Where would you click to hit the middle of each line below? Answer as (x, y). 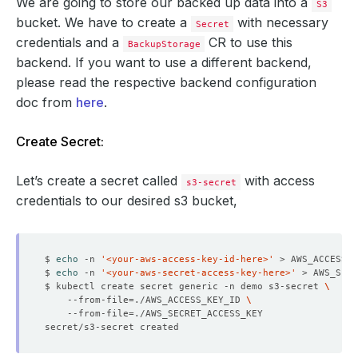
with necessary (281, 22)
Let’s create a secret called (99, 181)
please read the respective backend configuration (166, 82)
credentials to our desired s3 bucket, (127, 201)
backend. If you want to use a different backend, (164, 62)
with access (278, 181)
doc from (46, 102)
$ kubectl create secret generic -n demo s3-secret (185, 286)
